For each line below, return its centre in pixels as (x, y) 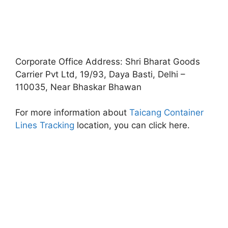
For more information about (71, 112)
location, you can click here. (132, 125)
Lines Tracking (45, 125)
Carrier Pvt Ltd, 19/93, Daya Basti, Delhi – (100, 74)
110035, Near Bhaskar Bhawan (78, 87)
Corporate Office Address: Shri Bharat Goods (108, 61)
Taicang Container (165, 112)
